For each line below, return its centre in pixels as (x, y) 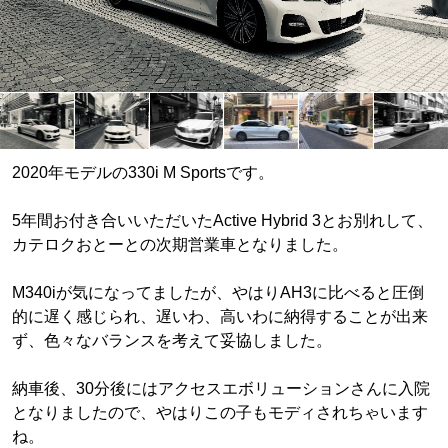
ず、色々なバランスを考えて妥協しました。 (172, 340)
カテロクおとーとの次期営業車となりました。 (180, 244)
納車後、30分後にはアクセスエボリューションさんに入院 (221, 388)
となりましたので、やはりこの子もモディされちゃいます (220, 412)
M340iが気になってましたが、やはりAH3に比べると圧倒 (218, 292)
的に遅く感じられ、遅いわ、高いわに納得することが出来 (220, 316)
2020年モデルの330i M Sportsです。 (143, 172)
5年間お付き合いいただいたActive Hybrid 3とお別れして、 (222, 220)
